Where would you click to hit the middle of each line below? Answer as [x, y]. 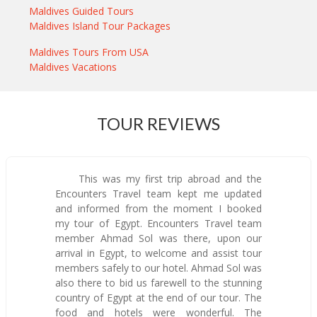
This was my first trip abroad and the [168, 178]
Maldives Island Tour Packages [100, 25]
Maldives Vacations [73, 67]
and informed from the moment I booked [158, 208]
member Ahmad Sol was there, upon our [158, 238]
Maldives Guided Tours [82, 11]
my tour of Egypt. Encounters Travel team [158, 223]
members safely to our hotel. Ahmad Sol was [158, 267]
